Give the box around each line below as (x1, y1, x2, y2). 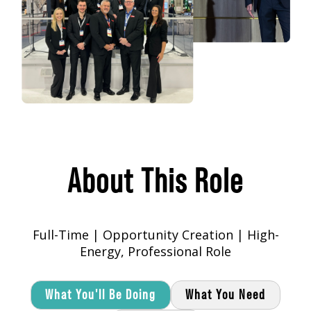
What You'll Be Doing (45, 288, 156, 303)
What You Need (185, 288, 266, 303)
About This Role (67, 165, 244, 199)
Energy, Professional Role (80, 243, 231, 260)
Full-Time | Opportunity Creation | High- (32, 226, 279, 244)
